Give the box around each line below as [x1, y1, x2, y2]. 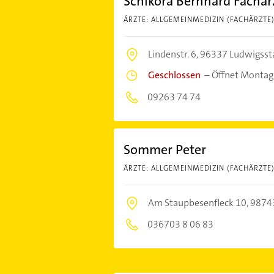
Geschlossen [147, 68, 201, 81]
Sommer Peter [123, 141, 206, 158]
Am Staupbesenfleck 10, [147, 196, 250, 209]
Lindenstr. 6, [147, 48, 200, 61]
